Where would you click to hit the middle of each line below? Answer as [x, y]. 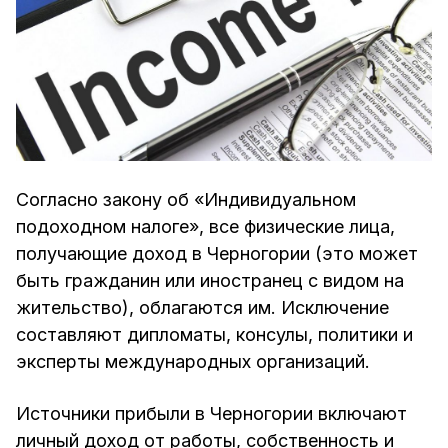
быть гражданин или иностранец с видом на [210, 280]
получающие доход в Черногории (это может [217, 253]
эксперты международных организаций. [193, 361]
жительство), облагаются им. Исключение [202, 307]
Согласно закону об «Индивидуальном [186, 199]
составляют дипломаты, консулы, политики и [214, 334]
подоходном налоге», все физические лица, [205, 226]
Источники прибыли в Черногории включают [211, 413]
